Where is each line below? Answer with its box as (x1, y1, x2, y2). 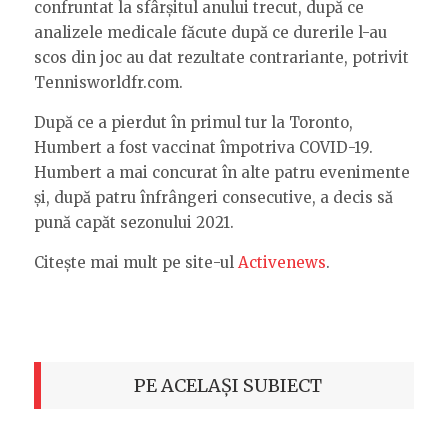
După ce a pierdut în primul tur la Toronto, (34, 112, 353, 132)
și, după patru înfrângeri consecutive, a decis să (34, 187, 393, 207)
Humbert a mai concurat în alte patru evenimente (34, 162, 410, 182)
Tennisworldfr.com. (34, 72, 183, 92)
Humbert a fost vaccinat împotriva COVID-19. (34, 137, 373, 157)
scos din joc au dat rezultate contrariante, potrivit (34, 47, 409, 67)
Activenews (238, 252, 326, 272)
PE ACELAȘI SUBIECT (133, 373, 322, 397)
